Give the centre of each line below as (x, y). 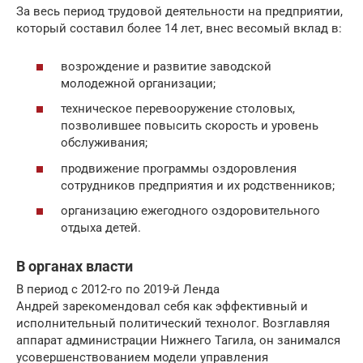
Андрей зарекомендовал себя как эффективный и (162, 306)
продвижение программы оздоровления (179, 168)
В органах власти (76, 266)
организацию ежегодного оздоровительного (190, 211)
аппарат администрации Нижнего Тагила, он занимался (178, 340)
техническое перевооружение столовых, (178, 109)
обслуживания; (104, 143)
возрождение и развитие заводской (166, 66)
